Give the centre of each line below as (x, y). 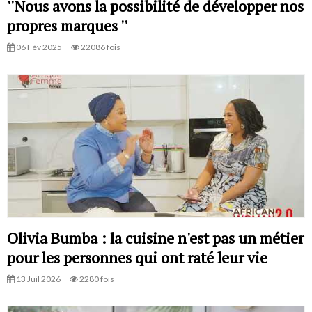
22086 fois (100, 47)
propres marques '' (67, 26)
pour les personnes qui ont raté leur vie (137, 257)
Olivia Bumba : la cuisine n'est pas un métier (155, 237)
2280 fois (96, 279)
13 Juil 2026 (38, 279)
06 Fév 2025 (38, 47)
